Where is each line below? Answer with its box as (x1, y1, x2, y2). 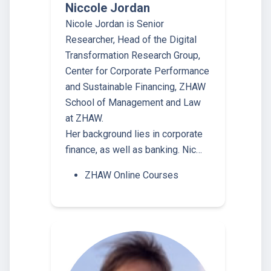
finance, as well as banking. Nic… (65, 144, 202, 156)
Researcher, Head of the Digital (65, 34, 197, 46)
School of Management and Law (65, 97, 201, 109)
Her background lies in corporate (65, 128, 203, 140)
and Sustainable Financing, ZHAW (65, 81, 206, 93)
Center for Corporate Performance (65, 65, 209, 77)
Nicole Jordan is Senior (65, 18, 164, 30)
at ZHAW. (65, 113, 103, 125)
